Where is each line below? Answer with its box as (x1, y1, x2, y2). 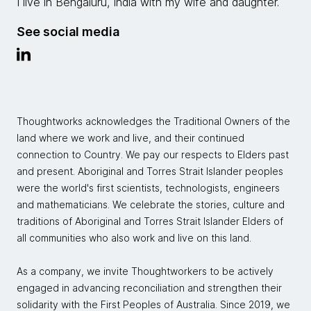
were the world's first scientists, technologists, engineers (17, 182, 280, 194)
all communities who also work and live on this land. (17, 232, 254, 244)
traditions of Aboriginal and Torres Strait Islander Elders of (17, 215, 283, 227)
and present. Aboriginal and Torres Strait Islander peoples (17, 165, 283, 177)
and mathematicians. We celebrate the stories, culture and (17, 199, 285, 210)
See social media (17, 24, 119, 39)
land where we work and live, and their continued (17, 132, 244, 144)
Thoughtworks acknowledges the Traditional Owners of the (17, 115, 290, 127)
